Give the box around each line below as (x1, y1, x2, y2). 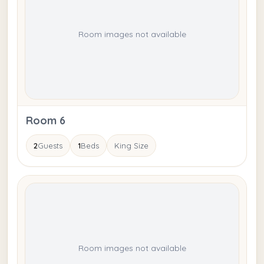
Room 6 (26, 114, 65, 128)
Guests (38, 141, 62, 151)
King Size (114, 141, 148, 151)
